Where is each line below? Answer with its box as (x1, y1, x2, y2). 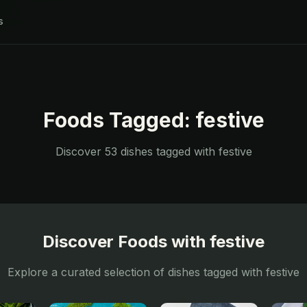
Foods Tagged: (42, 108, 195, 132)
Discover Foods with (42, 232, 210, 251)
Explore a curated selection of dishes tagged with (8, 265, 266, 279)
